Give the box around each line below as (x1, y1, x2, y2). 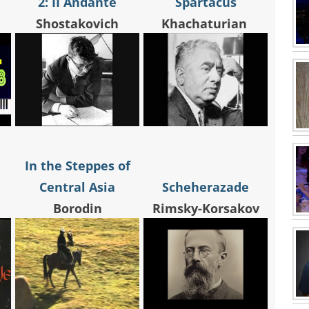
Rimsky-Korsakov (152, 200, 259, 217)
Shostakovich (36, 15, 119, 32)
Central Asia (39, 179, 115, 196)
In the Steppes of (24, 157, 130, 175)
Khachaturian (161, 15, 250, 32)
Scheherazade (162, 179, 249, 196)
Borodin (52, 200, 102, 217)
